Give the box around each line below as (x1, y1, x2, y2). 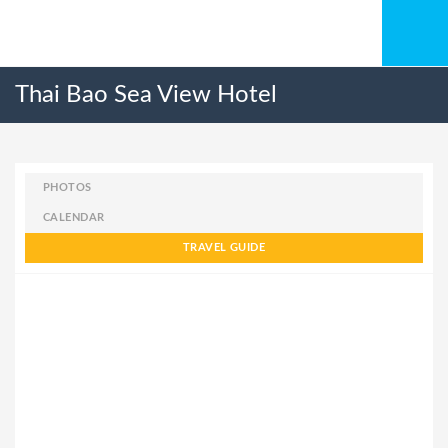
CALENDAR (43, 212, 105, 223)
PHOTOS (43, 182, 92, 193)
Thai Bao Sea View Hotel (15, 83, 277, 107)
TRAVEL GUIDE (182, 242, 266, 253)
